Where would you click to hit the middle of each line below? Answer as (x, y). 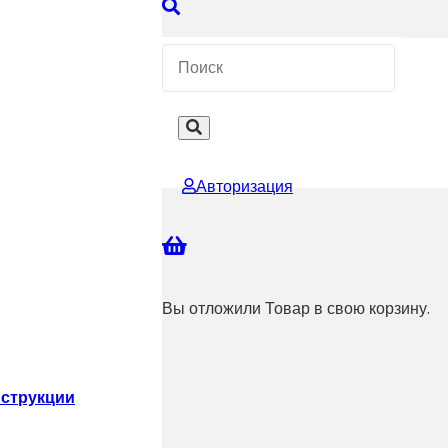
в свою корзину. (370, 308)
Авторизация (244, 186)
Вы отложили (213, 308)
